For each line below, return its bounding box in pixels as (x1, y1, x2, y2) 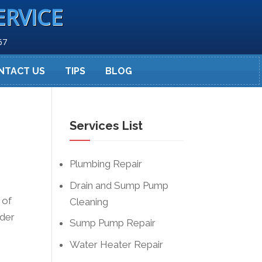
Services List (70, 119, 143, 133)
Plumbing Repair (70, 158, 143, 170)
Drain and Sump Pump (70, 179, 169, 191)
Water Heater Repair (70, 238, 164, 250)
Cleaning (70, 195, 109, 208)
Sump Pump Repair (70, 217, 156, 229)
